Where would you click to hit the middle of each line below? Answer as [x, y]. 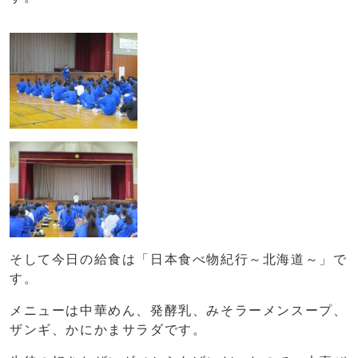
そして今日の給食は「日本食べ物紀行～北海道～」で [179, 260]
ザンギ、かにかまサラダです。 [108, 330]
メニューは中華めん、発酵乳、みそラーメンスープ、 [179, 311]
